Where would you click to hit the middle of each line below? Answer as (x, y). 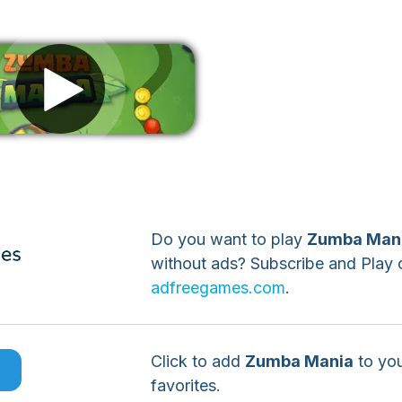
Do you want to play (228, 239)
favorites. (185, 385)
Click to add (197, 361)
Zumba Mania (299, 361)
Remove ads (60, 169)
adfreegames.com (218, 288)
